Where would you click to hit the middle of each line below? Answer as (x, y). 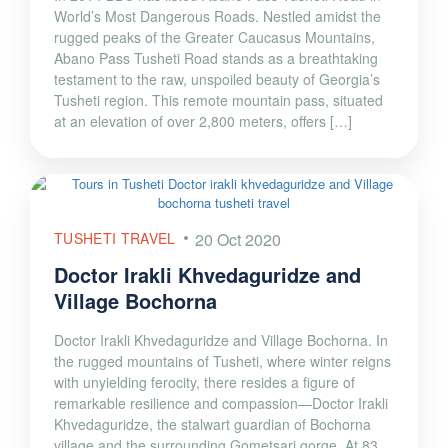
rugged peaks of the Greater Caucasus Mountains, (214, 37)
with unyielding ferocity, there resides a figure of (204, 382)
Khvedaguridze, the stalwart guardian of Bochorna (212, 424)
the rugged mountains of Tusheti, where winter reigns (222, 361)
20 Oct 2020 (238, 240)
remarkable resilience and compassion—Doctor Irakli (221, 403)
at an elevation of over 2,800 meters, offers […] (203, 121)
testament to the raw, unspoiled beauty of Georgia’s (217, 79)
